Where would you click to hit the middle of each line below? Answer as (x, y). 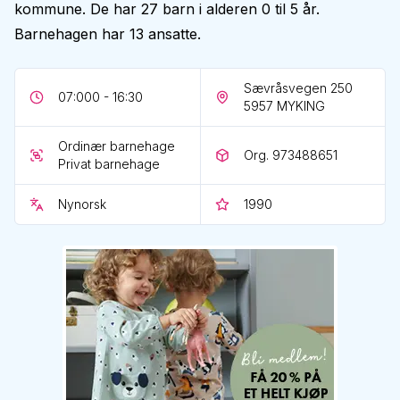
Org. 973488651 (290, 155)
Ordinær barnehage (117, 146)
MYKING (300, 106)
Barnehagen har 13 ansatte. (108, 34)
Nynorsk (82, 204)
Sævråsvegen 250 (298, 88)
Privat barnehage (109, 164)
